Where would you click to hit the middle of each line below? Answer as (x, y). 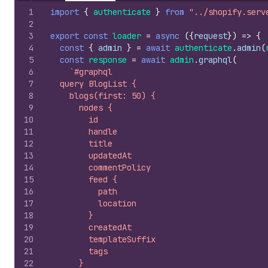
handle (84, 132)
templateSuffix (103, 239)
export (65, 36)
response (108, 60)
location (93, 203)
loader (127, 36)
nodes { (81, 108)
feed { (84, 179)
